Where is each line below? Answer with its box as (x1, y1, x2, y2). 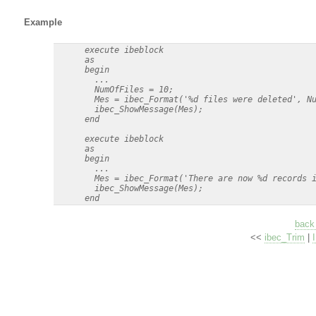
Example (23, 17, 62, 28)
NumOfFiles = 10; (54, 84, 174, 95)
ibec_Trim (265, 232, 305, 243)
